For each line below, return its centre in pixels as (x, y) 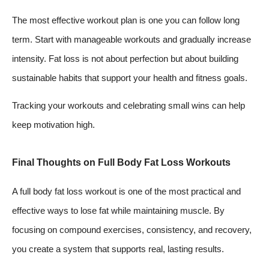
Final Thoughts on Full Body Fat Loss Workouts (121, 162)
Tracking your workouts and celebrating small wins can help (128, 106)
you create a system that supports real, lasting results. (118, 249)
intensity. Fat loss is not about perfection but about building (125, 58)
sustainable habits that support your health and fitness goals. (130, 77)
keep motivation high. (53, 125)
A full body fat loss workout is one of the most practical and (126, 191)
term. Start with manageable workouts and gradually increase (131, 39)
